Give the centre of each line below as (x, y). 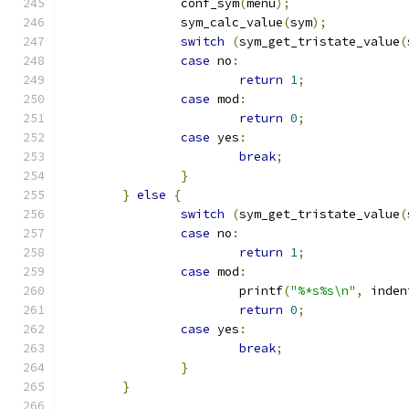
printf (261, 291)
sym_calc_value (232, 22)
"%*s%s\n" (323, 291)
